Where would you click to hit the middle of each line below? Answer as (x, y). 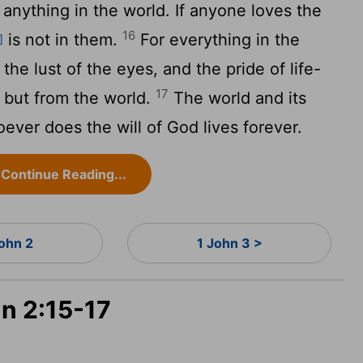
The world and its (238, 98)
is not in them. (63, 40)
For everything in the (218, 40)
